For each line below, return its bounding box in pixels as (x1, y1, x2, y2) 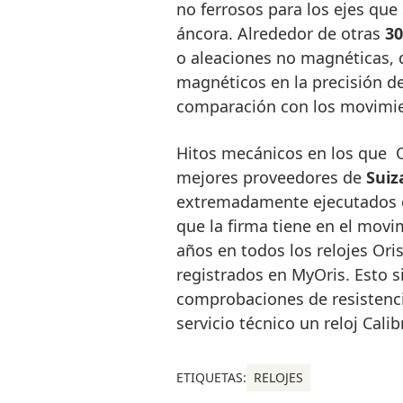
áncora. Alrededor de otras (175, 22, 385, 44)
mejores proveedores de (175, 166, 366, 188)
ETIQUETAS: (175, 368, 246, 386)
